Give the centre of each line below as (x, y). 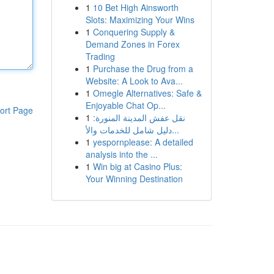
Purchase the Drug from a (143, 68)
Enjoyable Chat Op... (125, 105)
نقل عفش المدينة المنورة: (139, 117)
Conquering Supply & (134, 32)
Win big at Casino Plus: (137, 166)
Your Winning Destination (134, 179)
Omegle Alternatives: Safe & (147, 93)
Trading (100, 56)
